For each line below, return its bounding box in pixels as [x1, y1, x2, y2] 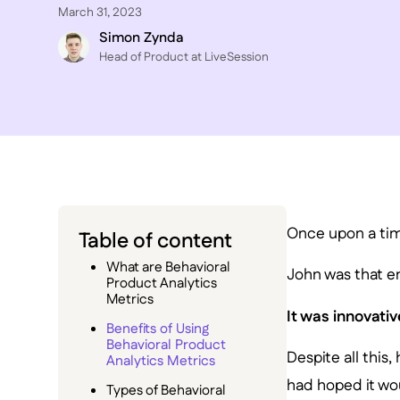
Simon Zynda [99, 28, 185, 49]
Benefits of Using [106, 319, 210, 340]
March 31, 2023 [57, 3, 142, 21]
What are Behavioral [106, 257, 231, 279]
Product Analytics [106, 273, 218, 295]
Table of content [79, 227, 232, 257]
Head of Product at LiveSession [99, 48, 270, 67]
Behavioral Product [106, 335, 227, 356]
